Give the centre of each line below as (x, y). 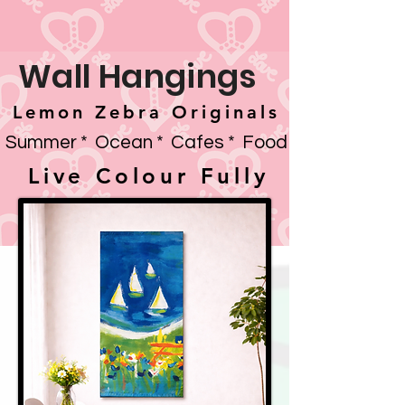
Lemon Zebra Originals (146, 112)
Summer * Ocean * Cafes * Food (148, 142)
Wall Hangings (137, 76)
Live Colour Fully (149, 175)
